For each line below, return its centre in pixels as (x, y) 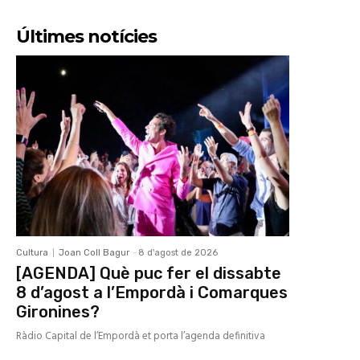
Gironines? (58, 311)
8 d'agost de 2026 (178, 252)
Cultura (32, 252)
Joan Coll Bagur (94, 252)
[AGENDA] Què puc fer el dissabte (149, 273)
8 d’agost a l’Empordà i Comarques (152, 292)
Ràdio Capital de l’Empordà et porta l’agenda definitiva (141, 336)
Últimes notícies (86, 37)
